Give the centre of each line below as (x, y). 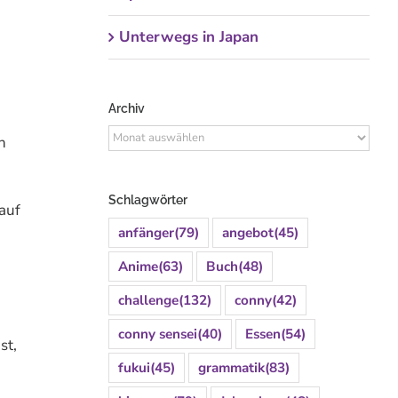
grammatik (231, 367)
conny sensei (157, 334)
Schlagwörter (147, 199)
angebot (247, 232)
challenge (148, 300)
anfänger (146, 232)
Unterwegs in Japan (188, 37)
